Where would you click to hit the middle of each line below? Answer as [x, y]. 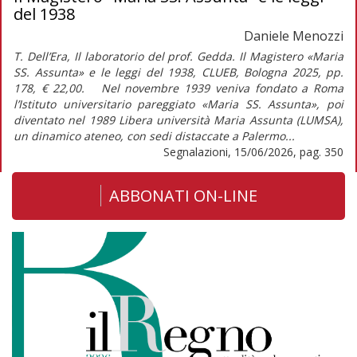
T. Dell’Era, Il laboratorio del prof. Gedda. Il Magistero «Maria [178, 56]
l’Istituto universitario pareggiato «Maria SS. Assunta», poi [178, 104]
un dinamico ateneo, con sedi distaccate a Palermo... [154, 135]
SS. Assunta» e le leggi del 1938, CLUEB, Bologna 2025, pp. [178, 72]
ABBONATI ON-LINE [183, 195]
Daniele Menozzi [294, 35]
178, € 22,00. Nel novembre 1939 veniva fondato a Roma [178, 88]
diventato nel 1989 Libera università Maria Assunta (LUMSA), [178, 120]
